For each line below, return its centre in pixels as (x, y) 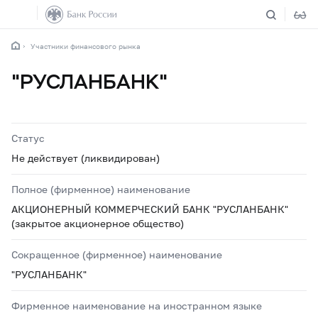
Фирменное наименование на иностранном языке (137, 306)
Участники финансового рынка (86, 46)
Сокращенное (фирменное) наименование (117, 254)
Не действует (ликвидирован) (86, 158)
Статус (28, 138)
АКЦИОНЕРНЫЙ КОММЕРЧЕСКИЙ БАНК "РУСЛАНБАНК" (150, 209)
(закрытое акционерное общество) (98, 223)
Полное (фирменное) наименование (101, 189)
